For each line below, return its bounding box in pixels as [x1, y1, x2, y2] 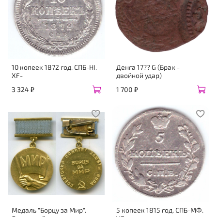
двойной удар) [116, 71, 162, 80]
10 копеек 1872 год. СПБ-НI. [12, 63, 97, 72]
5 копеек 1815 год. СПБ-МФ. [116, 205, 203, 214]
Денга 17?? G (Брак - [116, 63, 180, 72]
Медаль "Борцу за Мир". [12, 205, 86, 214]
